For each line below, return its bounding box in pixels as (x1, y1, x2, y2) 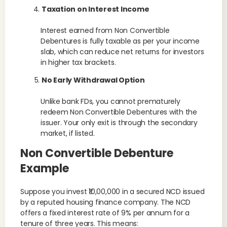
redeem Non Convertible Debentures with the (41, 107, 197, 117)
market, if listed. (41, 128, 95, 138)
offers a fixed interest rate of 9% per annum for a (20, 208, 190, 218)
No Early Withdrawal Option (42, 75, 145, 85)
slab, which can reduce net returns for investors (41, 47, 204, 57)
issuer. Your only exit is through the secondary (41, 118, 198, 128)
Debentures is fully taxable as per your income (41, 36, 200, 46)
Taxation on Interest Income (42, 4, 149, 14)
